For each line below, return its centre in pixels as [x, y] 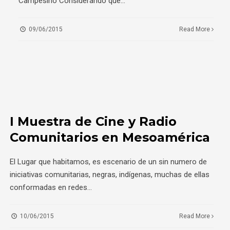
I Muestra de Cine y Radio [93, 121]
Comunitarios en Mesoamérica [110, 137]
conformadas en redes [49, 187]
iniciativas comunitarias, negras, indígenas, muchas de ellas [110, 174]
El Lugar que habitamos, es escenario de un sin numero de [108, 161]
